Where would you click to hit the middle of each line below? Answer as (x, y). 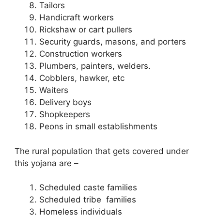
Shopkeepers (65, 115)
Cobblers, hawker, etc (82, 78)
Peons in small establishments (98, 127)
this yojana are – (46, 163)
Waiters (54, 90)
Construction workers (81, 54)
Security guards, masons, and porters (113, 42)
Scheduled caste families (88, 188)
